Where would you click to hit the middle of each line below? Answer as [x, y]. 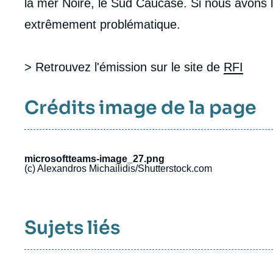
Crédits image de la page [140, 108]
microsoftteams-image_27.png [94, 158]
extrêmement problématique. [102, 24]
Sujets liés [72, 228]
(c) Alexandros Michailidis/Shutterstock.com [118, 168]
